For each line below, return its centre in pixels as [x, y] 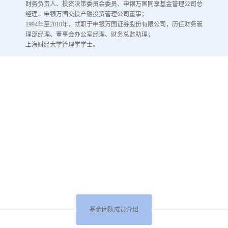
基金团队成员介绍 [114, 209]
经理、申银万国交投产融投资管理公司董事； [87, 14]
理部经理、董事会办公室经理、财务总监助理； [90, 34]
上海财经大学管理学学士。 [62, 45]
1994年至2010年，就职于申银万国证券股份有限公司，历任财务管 [114, 24]
